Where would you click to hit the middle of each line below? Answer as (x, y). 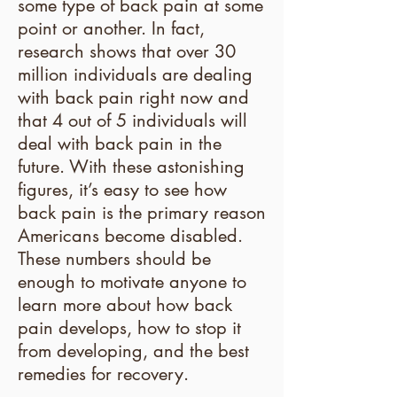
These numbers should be (114, 259)
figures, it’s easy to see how (122, 190)
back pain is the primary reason (142, 213)
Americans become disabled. (130, 236)
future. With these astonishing (131, 167)
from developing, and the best (133, 351)
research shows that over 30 (127, 51)
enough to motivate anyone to (132, 282)
